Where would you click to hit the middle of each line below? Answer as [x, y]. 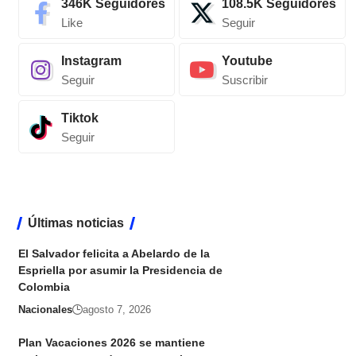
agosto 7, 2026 [116, 310]
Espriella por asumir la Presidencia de [120, 271]
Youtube [247, 61]
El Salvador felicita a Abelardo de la [114, 254]
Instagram [91, 61]
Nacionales [45, 310]
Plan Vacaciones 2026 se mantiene [111, 343]
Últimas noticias [75, 223]
